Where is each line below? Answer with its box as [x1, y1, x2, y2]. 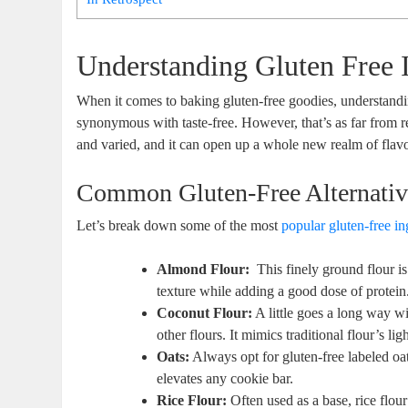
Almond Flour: [157, 260, 250, 277]
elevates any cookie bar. [157, 370, 294, 386]
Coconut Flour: [157, 304, 253, 321]
